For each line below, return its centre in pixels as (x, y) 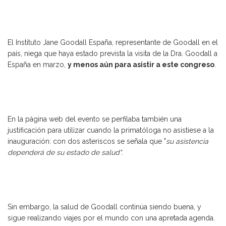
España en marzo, (38, 65)
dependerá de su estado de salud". (66, 153)
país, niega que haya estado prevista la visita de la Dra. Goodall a (112, 54)
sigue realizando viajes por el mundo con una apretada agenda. (111, 218)
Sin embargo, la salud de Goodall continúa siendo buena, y (104, 207)
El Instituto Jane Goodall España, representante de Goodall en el (113, 43)
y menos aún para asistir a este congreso (141, 65)
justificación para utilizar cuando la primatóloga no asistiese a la (111, 130)
